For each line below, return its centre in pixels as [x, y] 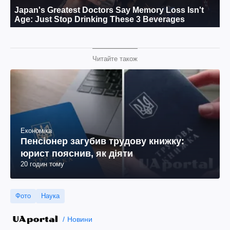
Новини [80, 219]
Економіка [36, 130]
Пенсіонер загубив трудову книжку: [102, 141]
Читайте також [115, 59]
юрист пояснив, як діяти [77, 153]
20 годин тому [42, 164]
